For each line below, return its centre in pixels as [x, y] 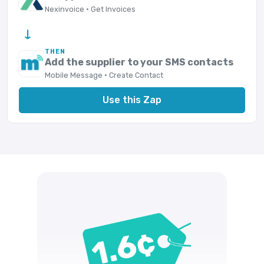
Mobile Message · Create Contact [104, 75]
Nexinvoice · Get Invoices [90, 9]
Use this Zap [132, 100]
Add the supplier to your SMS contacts [139, 62]
